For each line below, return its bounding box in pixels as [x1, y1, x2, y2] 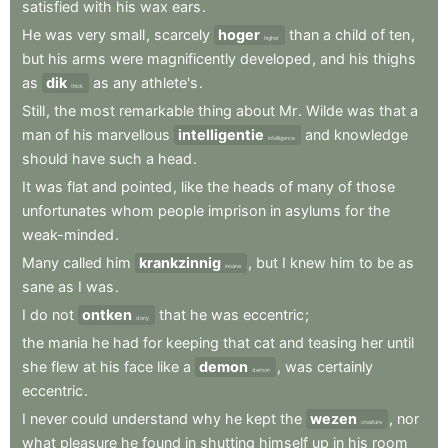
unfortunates [22, 202, 107, 220]
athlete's [141, 74, 198, 92]
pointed [121, 178, 172, 196]
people [158, 202, 204, 220]
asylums [285, 202, 341, 220]
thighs [373, 50, 416, 68]
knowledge [334, 126, 408, 144]
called [63, 254, 102, 272]
